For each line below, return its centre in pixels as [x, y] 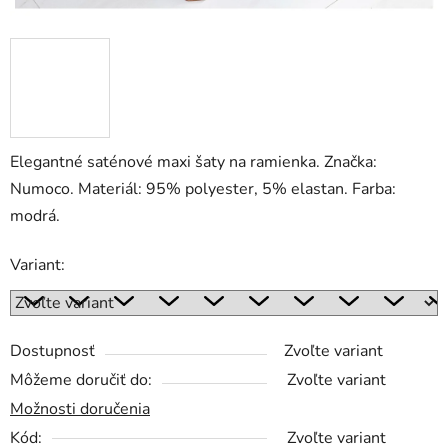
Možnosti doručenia [80, 409]
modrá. [35, 216]
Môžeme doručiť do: [81, 380]
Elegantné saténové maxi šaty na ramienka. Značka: [193, 162]
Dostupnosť [52, 351]
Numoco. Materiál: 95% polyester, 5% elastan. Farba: [203, 189]
